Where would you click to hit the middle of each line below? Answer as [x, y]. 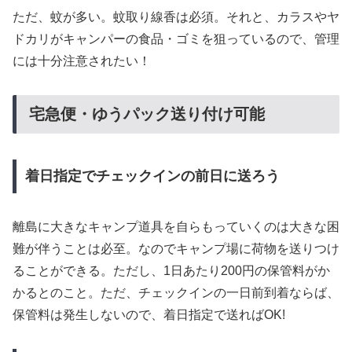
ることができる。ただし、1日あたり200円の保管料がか [171, 271]
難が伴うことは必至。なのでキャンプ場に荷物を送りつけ [176, 249]
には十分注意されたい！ [82, 61]
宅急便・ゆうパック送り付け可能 [147, 114]
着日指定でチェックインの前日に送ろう [152, 176]
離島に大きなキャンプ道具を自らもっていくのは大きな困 [176, 227]
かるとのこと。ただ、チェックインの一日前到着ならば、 [176, 293]
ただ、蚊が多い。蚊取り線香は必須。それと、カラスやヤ [176, 17]
